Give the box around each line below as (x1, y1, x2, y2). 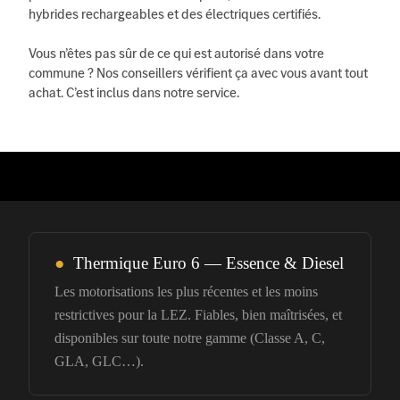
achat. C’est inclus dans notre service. (29, 82, 239, 102)
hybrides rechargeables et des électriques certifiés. (29, 4, 321, 23)
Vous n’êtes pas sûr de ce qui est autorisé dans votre (29, 43, 324, 62)
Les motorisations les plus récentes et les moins (54, 283, 318, 299)
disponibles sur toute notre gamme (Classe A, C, (54, 329, 325, 346)
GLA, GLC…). (54, 353, 144, 369)
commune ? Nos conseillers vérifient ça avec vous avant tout (29, 62, 368, 82)
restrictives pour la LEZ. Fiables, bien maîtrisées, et (54, 306, 342, 322)
